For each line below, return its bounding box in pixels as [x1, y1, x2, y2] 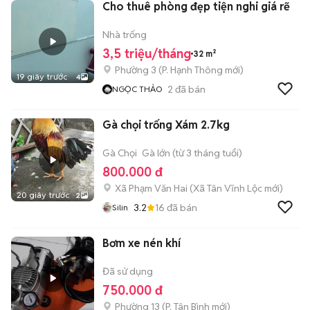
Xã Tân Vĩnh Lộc [193, 182, 262, 194]
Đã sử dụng [102, 265, 153, 277]
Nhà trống [102, 28, 147, 41]
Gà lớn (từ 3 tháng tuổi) [142, 147, 242, 159]
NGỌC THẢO [112, 84, 162, 94]
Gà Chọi [102, 147, 137, 159]
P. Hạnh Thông [162, 64, 223, 76]
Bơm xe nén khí [102, 236, 181, 250]
